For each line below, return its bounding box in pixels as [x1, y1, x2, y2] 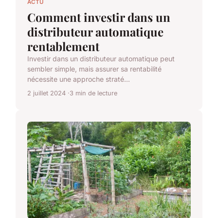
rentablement [27, 38, 99, 54]
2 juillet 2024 [27, 90, 66, 97]
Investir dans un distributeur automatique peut [27, 54, 175, 63]
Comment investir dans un [27, 9, 170, 25]
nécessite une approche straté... [27, 75, 130, 84]
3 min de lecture [70, 90, 117, 97]
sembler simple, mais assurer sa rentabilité [27, 65, 162, 73]
